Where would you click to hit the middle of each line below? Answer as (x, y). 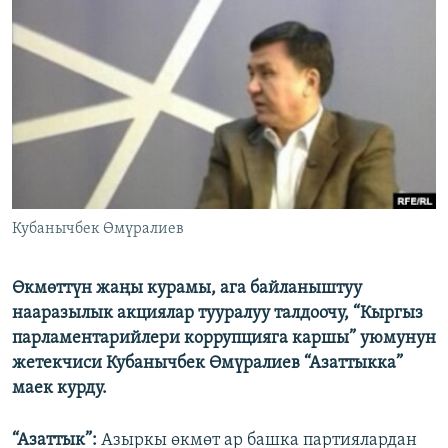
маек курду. (59, 389)
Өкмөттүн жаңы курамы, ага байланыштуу (187, 289)
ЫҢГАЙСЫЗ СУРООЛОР (101, 90)
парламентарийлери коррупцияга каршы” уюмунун (224, 339)
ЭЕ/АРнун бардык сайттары (140, 153)
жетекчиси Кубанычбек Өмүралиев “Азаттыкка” (207, 364)
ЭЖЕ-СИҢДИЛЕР (83, 18)
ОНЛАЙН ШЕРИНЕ (71, 16)
